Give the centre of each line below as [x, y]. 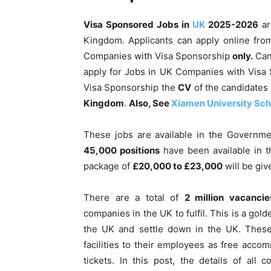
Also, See [150, 103]
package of [108, 166]
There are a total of [134, 197]
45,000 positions [122, 150]
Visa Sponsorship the [131, 87]
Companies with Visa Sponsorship [158, 56]
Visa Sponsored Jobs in [138, 24]
